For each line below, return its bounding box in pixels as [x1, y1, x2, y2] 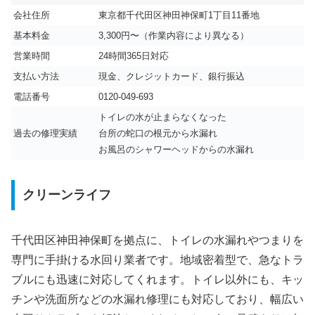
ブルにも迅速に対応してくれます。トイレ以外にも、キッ [11, 274, 304, 286]
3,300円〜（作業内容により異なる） [98, 30, 249, 41]
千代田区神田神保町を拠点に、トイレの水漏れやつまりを [11, 234, 304, 247]
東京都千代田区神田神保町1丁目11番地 [98, 9, 259, 20]
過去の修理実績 [13, 127, 77, 139]
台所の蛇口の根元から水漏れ [98, 127, 217, 139]
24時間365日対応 [98, 50, 169, 61]
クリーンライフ [22, 188, 111, 202]
